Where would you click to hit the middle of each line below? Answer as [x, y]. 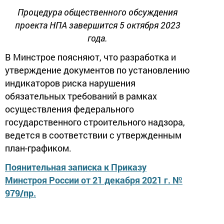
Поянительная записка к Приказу [76, 167]
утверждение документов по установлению [97, 70]
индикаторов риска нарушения [70, 83]
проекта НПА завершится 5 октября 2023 [97, 25]
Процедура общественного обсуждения [98, 12]
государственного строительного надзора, [95, 122]
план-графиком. [38, 148]
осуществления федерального [69, 109]
